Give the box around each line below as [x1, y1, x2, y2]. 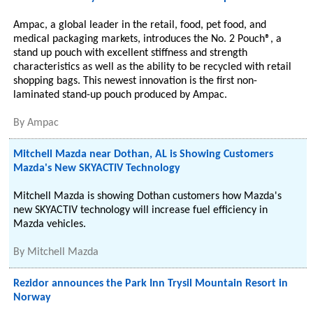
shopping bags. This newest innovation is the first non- [13, 75, 258, 87]
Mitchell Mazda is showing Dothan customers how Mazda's [13, 191, 282, 202]
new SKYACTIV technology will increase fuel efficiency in [13, 205, 268, 216]
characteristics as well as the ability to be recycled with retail [13, 61, 292, 73]
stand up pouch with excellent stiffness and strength [13, 48, 248, 59]
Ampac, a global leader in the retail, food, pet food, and [13, 20, 267, 31]
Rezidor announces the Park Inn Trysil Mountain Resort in [13, 278, 289, 289]
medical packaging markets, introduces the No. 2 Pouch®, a [13, 34, 282, 45]
